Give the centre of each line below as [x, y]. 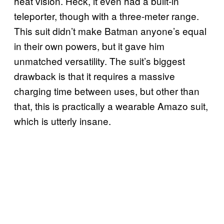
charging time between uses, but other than [107, 90]
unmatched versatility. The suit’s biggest [99, 60]
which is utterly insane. [62, 120]
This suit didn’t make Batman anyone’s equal [110, 30]
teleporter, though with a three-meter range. [106, 15]
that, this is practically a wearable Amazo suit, [111, 105]
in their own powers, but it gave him [89, 45]
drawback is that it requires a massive [94, 75]
